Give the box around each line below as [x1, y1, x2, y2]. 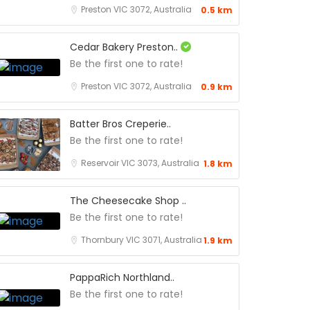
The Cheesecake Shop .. [70, 194, 186, 208]
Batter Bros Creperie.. [70, 117, 171, 131]
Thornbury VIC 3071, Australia [81, 234, 202, 246]
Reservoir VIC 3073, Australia [81, 157, 199, 169]
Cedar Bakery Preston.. [70, 40, 181, 54]
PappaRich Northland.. [70, 271, 174, 284]
